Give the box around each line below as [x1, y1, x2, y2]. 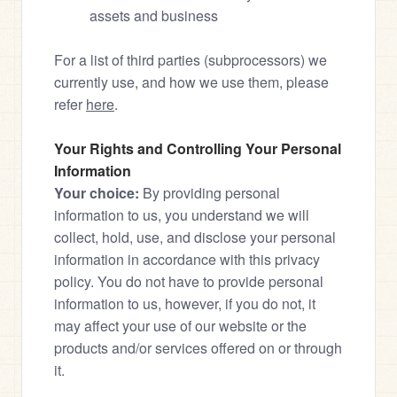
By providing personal [139, 183, 280, 203]
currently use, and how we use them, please [54, 72, 329, 92]
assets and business [90, 5, 218, 26]
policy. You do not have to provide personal [54, 271, 323, 292]
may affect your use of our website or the [54, 315, 307, 336]
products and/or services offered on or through [54, 338, 342, 358]
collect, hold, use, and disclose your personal [54, 227, 336, 247]
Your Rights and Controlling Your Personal [54, 138, 341, 159]
